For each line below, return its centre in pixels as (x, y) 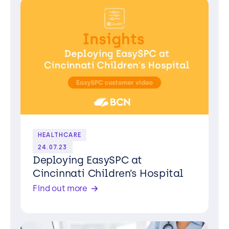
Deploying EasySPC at (88, 160)
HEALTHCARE (60, 135)
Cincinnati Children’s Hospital (108, 173)
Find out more (60, 188)
